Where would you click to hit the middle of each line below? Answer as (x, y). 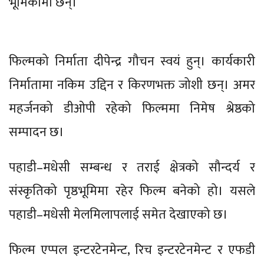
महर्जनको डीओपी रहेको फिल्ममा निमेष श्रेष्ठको (132, 108)
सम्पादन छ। (38, 132)
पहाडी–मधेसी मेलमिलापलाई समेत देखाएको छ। (120, 214)
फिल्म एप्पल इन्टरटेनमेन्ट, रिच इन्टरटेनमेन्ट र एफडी (132, 250)
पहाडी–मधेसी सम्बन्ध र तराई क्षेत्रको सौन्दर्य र (132, 167)
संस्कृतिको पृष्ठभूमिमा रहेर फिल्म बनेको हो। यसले (132, 191)
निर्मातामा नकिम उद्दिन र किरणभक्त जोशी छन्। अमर (132, 85)
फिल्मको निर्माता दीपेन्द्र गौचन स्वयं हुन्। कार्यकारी (132, 61)
